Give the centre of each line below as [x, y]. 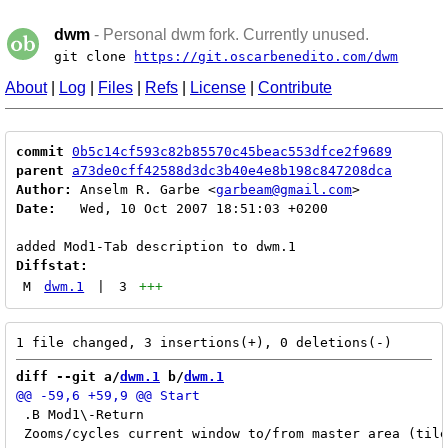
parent [40, 170]
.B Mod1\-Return [80, 414]
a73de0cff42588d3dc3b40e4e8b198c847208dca [232, 170]
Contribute [295, 87]
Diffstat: [52, 265]
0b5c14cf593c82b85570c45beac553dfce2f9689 [232, 151]
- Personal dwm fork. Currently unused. [230, 34]
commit [40, 151]
